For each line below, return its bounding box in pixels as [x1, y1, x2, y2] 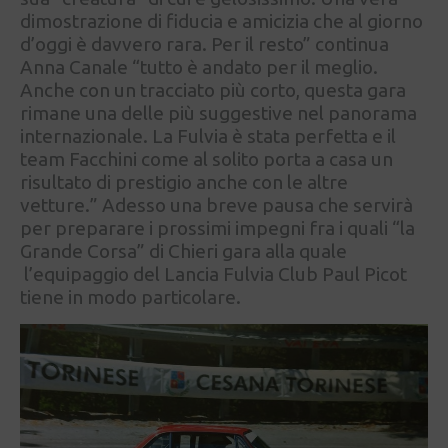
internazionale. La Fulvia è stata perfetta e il [20, 124, 396, 147]
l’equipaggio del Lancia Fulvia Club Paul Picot [20, 262, 407, 285]
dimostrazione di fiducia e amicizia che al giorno [20, 9, 423, 32]
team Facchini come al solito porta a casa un [20, 147, 393, 170]
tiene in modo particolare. [20, 285, 241, 308]
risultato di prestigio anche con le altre [20, 170, 348, 193]
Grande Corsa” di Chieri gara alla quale [20, 239, 347, 262]
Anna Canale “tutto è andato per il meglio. [20, 55, 378, 78]
